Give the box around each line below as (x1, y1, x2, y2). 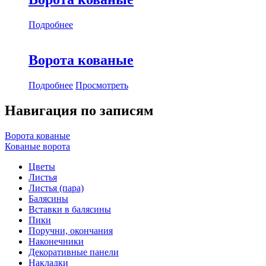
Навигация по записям (5, 103, 153, 119)
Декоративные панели (28, 247, 119, 258)
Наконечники (28, 236, 84, 247)
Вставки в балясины (28, 204, 111, 215)
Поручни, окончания (28, 226, 113, 236)
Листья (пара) (28, 183, 84, 194)
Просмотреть (75, 80, 128, 91)
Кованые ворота (5, 141, 70, 152)
